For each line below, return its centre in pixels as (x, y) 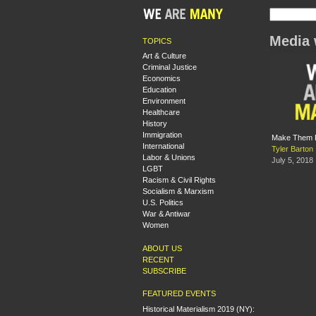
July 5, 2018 (292, 160)
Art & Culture (164, 56)
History (155, 123)
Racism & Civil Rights (179, 180)
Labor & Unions (169, 157)
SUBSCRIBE (164, 271)
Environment (164, 101)
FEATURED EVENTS (179, 293)
